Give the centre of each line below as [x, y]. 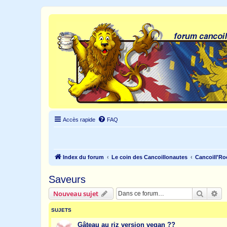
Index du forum [83, 157]
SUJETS [61, 210]
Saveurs [67, 179]
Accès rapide [79, 120]
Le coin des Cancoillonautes [149, 157]
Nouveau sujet [76, 194]
